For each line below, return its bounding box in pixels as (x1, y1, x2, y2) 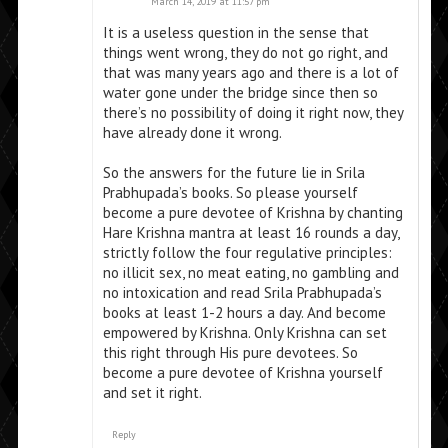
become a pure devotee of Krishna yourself (102, 363, 383, 383)
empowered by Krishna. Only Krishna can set (102, 323, 387, 343)
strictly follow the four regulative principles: (102, 243, 392, 263)
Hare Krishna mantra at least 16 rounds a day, (102, 223, 399, 243)
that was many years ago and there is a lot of (102, 63, 399, 83)
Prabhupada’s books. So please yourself (102, 183, 358, 203)
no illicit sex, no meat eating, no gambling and (102, 263, 399, 283)
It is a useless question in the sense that (102, 23, 369, 43)
